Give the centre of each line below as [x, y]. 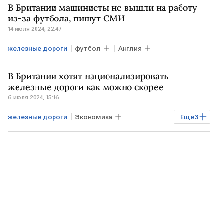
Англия [130, 48]
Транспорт [112, 134]
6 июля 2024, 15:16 [34, 97]
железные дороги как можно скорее [86, 87]
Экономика [94, 117]
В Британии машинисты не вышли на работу [102, 8]
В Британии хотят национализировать [88, 76]
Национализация [40, 152]
